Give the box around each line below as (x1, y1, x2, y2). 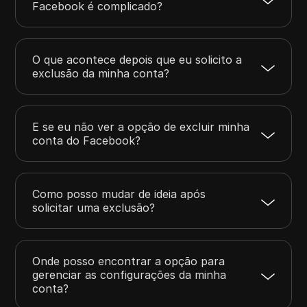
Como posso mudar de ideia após (32, 186, 206, 201)
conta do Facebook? (32, 133, 141, 147)
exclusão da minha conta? (32, 66, 170, 80)
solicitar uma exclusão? (32, 200, 156, 214)
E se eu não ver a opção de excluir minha (32, 119, 250, 134)
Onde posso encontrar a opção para (32, 254, 225, 268)
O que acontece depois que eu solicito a (32, 52, 243, 66)
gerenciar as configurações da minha (32, 267, 227, 282)
